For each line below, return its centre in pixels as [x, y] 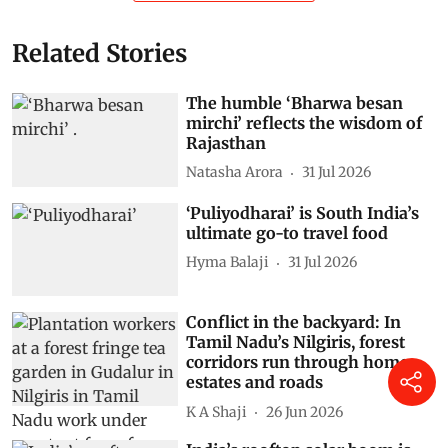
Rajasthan [226, 142]
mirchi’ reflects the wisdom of [304, 122]
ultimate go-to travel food [287, 232]
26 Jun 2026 [305, 411]
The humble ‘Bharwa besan [295, 102]
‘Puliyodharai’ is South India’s [303, 212]
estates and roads [255, 382]
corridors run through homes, [304, 362]
